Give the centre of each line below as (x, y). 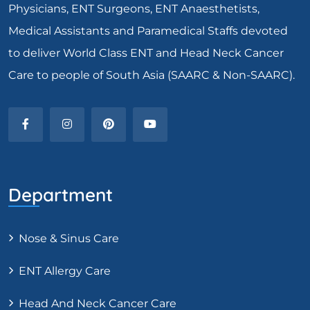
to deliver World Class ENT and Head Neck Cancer (146, 53)
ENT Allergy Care (65, 271)
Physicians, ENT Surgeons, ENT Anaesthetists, (134, 8)
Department (61, 194)
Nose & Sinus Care (69, 238)
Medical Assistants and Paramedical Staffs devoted (148, 30)
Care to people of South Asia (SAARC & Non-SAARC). (152, 75)
